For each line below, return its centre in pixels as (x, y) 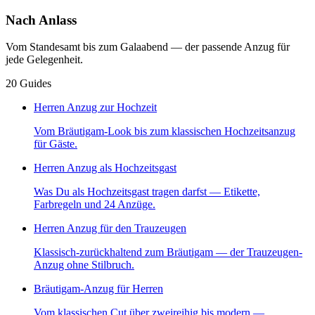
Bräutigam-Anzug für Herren (98, 289)
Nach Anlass (41, 20)
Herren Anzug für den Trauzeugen (110, 229)
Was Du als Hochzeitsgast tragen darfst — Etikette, (147, 192)
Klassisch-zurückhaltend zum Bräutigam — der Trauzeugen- (168, 252)
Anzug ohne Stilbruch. (84, 265)
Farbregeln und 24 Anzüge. (95, 205)
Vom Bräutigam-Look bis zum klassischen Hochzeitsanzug (165, 131)
